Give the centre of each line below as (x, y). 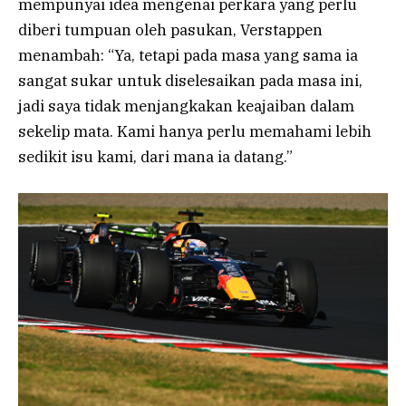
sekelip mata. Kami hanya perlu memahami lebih (195, 132)
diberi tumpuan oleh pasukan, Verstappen (170, 30)
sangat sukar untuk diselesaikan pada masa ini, (190, 81)
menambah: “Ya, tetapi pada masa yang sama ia (188, 56)
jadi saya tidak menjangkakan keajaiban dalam (186, 106)
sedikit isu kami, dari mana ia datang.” (155, 157)
